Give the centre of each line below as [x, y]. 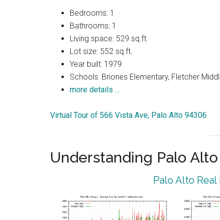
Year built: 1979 [96, 64]
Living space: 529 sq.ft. [109, 39]
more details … [95, 90]
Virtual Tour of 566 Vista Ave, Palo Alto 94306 [128, 115]
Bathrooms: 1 [93, 26]
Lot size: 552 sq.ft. [101, 52]
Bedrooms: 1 [92, 13]
